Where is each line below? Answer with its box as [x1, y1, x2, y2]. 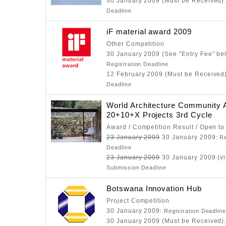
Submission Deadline [106, 164, 167, 171]
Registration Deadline [106, 61, 168, 67]
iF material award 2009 [106, 27, 192, 36]
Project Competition [106, 197, 170, 204]
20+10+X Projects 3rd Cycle [106, 110, 212, 119]
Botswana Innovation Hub [106, 184, 202, 193]
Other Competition [106, 40, 165, 47]
